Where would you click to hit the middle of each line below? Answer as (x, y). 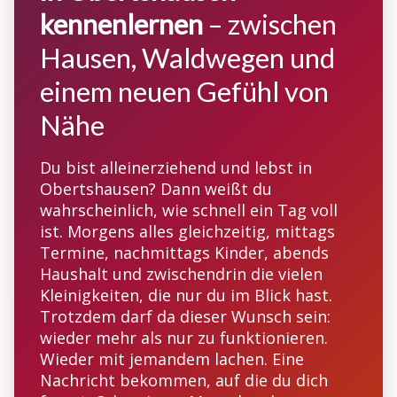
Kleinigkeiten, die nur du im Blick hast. (186, 295)
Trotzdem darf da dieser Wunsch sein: (185, 316)
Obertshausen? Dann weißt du (156, 188)
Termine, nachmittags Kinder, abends (184, 252)
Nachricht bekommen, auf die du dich (184, 380)
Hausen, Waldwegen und (187, 57)
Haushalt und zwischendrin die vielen (181, 273)
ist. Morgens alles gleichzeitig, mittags (187, 231)
